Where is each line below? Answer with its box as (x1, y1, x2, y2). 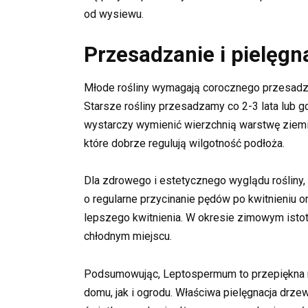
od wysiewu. (84, 8, 144, 21)
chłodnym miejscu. (84, 230, 172, 243)
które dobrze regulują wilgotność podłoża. (84, 137, 285, 151)
